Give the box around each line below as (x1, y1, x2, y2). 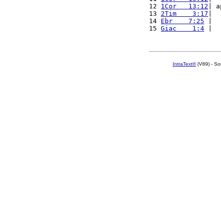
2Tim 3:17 (161, 10, 208, 17)
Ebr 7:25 (161, 17, 204, 25)
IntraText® (173, 61, 196, 67)
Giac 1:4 (161, 25, 204, 32)
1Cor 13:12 (161, 2, 208, 10)
